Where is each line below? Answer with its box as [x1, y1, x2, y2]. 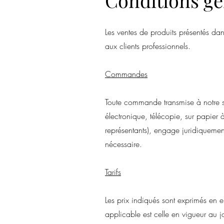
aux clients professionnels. [105, 40, 190, 51]
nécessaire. [105, 138, 142, 149]
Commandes [105, 68, 147, 79]
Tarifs [105, 166, 121, 177]
